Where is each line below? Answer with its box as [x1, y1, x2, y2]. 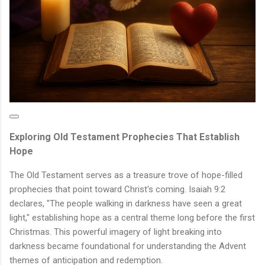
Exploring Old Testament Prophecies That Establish [9, 131, 240, 143]
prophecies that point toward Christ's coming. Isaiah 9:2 [9, 184, 225, 195]
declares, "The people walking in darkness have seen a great [9, 198, 242, 209]
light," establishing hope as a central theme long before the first [9, 212, 255, 224]
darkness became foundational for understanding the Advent [9, 241, 246, 252]
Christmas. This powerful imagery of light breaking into [9, 227, 222, 238]
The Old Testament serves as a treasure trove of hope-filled [9, 170, 243, 181]
